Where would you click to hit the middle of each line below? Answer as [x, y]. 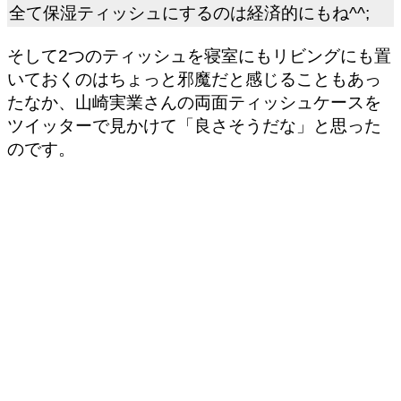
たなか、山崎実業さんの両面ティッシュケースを [194, 102]
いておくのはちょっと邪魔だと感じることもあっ [194, 79]
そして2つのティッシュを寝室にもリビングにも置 [199, 55]
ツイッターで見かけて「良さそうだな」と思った [194, 125]
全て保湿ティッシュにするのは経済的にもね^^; [189, 13]
